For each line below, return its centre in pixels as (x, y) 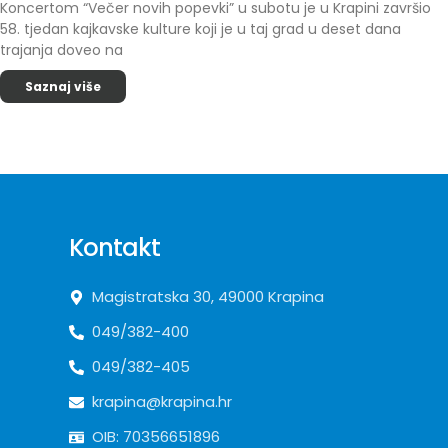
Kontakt (114, 247)
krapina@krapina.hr (162, 401)
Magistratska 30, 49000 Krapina (208, 296)
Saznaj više (63, 86)
